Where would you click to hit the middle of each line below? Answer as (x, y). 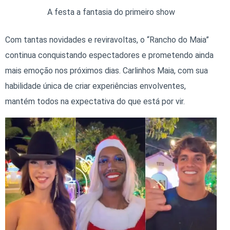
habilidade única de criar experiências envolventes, (95, 86)
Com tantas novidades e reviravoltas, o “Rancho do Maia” (107, 40)
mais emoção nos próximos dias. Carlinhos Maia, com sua (107, 71)
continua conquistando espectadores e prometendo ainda (109, 55)
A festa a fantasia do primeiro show (111, 12)
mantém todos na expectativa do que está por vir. (95, 102)
